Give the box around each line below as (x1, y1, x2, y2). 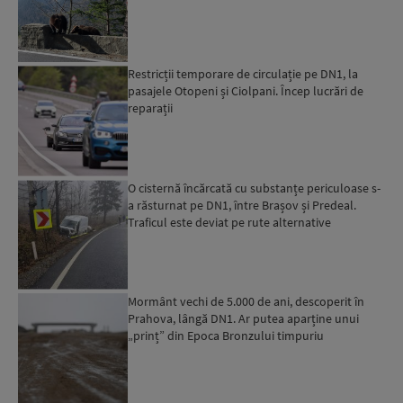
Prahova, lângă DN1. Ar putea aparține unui (128, 309, 360, 327)
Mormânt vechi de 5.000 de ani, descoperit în (128, 292, 365, 309)
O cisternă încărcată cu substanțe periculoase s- (128, 179, 381, 196)
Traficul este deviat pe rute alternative (128, 213, 332, 230)
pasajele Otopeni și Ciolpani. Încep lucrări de (128, 83, 364, 100)
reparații (128, 100, 174, 117)
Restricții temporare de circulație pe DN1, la (128, 66, 359, 83)
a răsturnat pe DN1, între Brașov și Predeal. (128, 196, 357, 213)
